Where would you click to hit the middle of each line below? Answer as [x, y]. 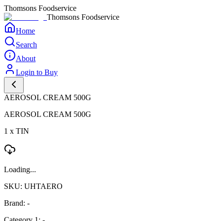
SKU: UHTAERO [33, 186]
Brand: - [17, 203]
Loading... [20, 169]
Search [26, 45]
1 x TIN [17, 131]
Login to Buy [37, 72]
